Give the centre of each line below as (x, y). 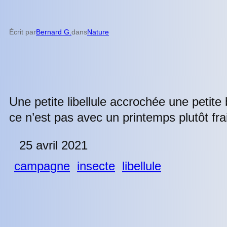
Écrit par (23, 32)
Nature (98, 32)
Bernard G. (54, 32)
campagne (42, 166)
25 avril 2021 (53, 145)
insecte (96, 166)
